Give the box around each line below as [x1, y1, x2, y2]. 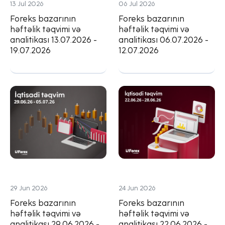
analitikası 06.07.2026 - [119, 35, 208, 45]
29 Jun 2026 [10, 184, 48, 192]
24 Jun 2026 [119, 184, 156, 192]
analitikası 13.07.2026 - [10, 35, 97, 45]
